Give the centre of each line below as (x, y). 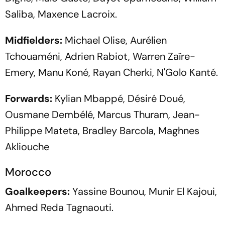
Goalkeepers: (37, 191)
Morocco (28, 172)
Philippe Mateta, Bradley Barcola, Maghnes (102, 130)
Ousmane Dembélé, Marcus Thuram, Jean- (102, 114)
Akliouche (27, 146)
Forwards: (29, 98)
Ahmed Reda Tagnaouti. (59, 207)
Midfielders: (34, 40)
